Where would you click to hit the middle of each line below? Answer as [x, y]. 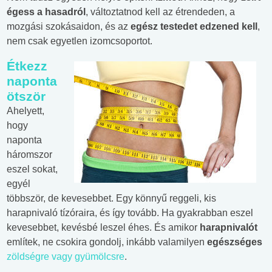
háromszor [29, 155]
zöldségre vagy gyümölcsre [66, 257]
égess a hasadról [46, 12]
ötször [26, 97]
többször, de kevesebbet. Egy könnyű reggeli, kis [111, 199]
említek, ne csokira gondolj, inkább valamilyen [107, 242]
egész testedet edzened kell [194, 27]
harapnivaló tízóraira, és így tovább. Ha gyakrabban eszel [130, 213]
